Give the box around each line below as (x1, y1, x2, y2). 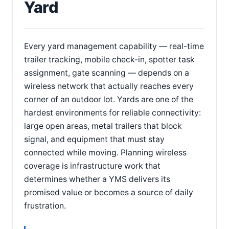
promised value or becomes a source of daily (24, 188, 193, 197)
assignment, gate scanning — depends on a (24, 68, 189, 78)
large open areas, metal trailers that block (24, 121, 182, 131)
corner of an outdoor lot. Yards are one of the (24, 95, 193, 104)
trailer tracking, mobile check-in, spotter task (24, 55, 195, 64)
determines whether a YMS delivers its (24, 174, 170, 184)
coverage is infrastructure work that (24, 161, 161, 171)
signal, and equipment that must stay (24, 134, 165, 144)
